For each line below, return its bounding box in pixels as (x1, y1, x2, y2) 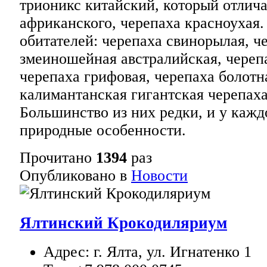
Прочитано (20, 148, 96, 166)
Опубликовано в (20, 166, 127, 184)
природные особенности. (20, 121, 186, 139)
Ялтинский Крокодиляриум (20, 213, 227, 232)
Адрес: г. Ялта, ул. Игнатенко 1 (44, 243, 252, 261)
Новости (131, 166, 188, 184)
